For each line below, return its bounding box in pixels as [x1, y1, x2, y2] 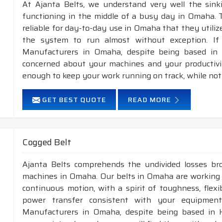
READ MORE [128, 94, 173, 105]
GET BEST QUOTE [40, 94, 107, 105]
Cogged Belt [22, 135, 72, 149]
